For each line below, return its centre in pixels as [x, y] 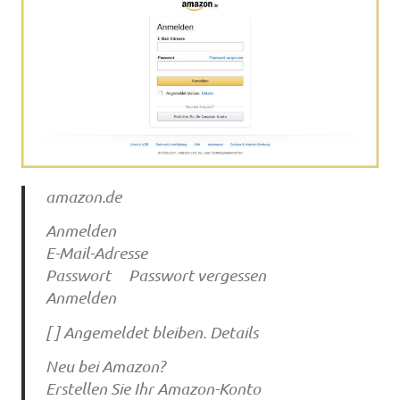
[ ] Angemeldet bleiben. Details [151, 332]
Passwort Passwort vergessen [155, 275]
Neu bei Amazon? [105, 367]
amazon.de [83, 196]
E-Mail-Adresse [96, 253]
